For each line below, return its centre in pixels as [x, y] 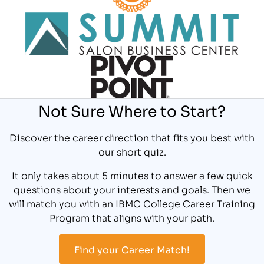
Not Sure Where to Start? [132, 110]
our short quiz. [132, 151]
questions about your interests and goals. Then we [132, 189]
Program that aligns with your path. [132, 217]
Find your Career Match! [132, 249]
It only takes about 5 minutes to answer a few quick [132, 175]
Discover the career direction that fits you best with [132, 137]
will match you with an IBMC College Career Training [132, 203]
